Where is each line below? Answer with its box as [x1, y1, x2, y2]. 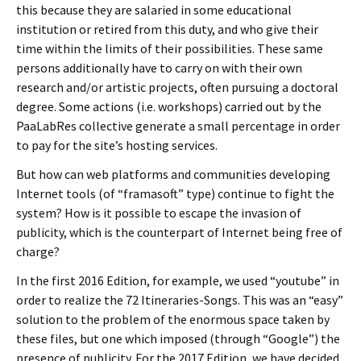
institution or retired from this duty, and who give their [16, 21, 318, 37]
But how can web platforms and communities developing [16, 166, 330, 182]
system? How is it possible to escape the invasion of [16, 205, 301, 221]
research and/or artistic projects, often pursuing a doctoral [16, 79, 338, 95]
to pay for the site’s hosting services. [16, 137, 218, 153]
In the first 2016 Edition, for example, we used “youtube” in [16, 272, 339, 288]
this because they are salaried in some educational [16, 2, 292, 18]
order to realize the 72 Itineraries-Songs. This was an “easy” [16, 292, 343, 308]
